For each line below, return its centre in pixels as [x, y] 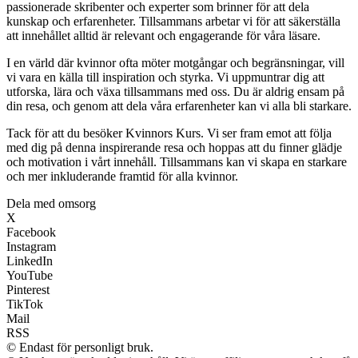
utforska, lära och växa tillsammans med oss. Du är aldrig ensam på [175, 91]
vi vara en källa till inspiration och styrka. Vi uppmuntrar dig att [165, 77]
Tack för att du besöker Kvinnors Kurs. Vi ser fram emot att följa [169, 133]
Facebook [31, 232]
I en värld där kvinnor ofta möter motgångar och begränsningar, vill [175, 63]
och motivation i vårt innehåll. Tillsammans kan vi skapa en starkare [177, 162]
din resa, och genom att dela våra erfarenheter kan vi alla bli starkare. [179, 106]
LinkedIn [30, 261]
